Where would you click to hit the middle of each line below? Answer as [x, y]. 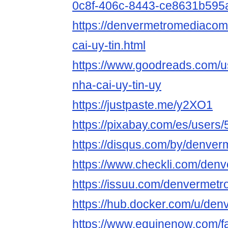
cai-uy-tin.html [109, 46]
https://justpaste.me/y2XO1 [142, 105]
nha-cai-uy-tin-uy [117, 85]
